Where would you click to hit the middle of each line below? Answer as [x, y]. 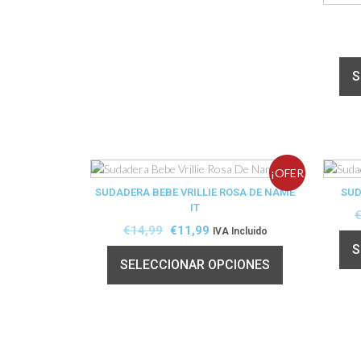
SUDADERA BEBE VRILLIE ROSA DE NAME [195, 192]
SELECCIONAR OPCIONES [195, 264]
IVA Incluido [240, 231]
